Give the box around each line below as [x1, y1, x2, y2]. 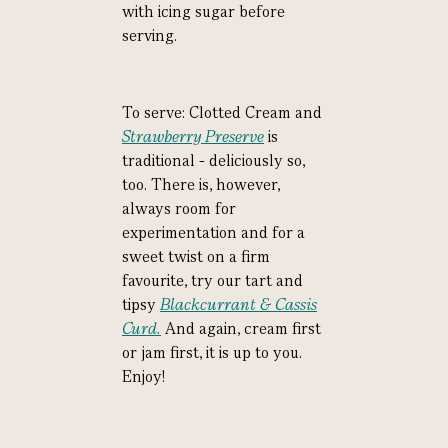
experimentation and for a [122, 222, 305, 243]
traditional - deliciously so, [122, 150, 305, 171]
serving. [122, 25, 177, 46]
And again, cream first [161, 318, 321, 339]
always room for [122, 198, 236, 219]
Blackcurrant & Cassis [160, 294, 317, 315]
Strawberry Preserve [122, 126, 264, 147]
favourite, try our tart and [122, 270, 303, 291]
